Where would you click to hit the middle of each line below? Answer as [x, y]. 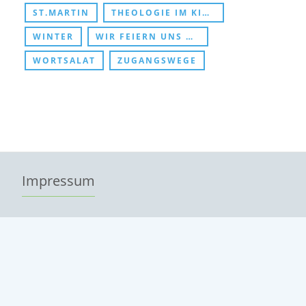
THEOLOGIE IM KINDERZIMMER [157, 13]
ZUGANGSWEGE [157, 61]
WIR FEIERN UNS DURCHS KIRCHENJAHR [141, 37]
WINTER [53, 37]
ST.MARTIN [61, 13]
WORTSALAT [64, 61]
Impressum [58, 181]
